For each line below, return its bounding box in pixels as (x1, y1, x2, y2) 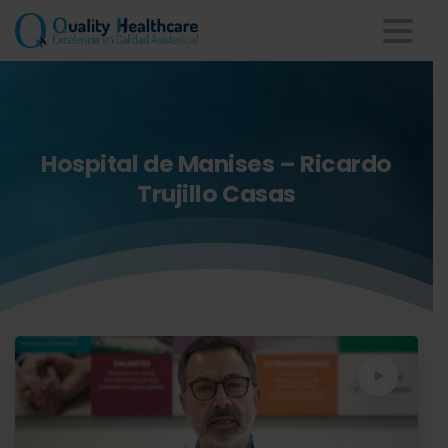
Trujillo (137, 176, 218, 210)
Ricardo (300, 147, 392, 181)
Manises (177, 147, 275, 181)
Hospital (41, 147, 139, 181)
